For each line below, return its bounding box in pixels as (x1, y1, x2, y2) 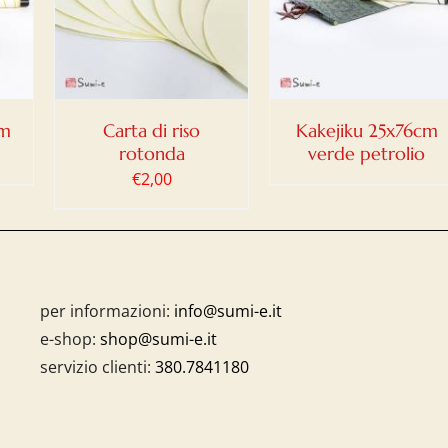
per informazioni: (39, 300, 170, 322)
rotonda (118, 142, 185, 165)
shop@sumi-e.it (99, 328, 217, 350)
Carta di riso (103, 119, 200, 142)
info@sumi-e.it (173, 300, 282, 322)
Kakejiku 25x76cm (295, 119, 438, 142)
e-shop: (39, 328, 100, 350)
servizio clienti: (39, 356, 155, 378)
